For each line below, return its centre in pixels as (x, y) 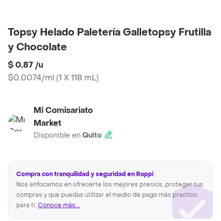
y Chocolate (37, 48)
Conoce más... (59, 205)
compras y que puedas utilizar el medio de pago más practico (107, 195)
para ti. (27, 205)
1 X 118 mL (77, 78)
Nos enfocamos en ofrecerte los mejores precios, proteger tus (110, 185)
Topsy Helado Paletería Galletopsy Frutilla (110, 33)
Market (47, 123)
